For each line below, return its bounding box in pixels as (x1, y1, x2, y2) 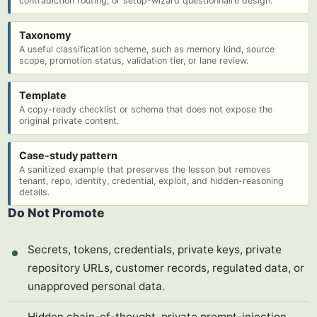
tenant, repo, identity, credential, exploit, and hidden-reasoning (19, 175, 284, 186)
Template (19, 89, 67, 101)
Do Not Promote (8, 205, 104, 220)
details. (19, 187, 50, 197)
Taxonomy (19, 29, 71, 41)
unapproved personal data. (28, 279, 165, 293)
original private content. (19, 115, 119, 126)
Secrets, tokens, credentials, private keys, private (28, 243, 282, 256)
